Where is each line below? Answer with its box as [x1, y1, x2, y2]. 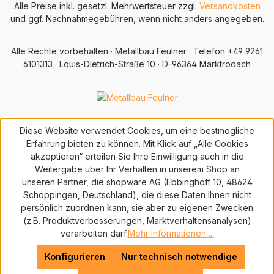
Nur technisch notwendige [120, 251, 237, 262]
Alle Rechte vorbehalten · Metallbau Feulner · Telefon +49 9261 [11, 46, 263, 57]
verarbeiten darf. [60, 228, 128, 239]
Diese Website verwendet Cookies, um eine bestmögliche [20, 125, 254, 136]
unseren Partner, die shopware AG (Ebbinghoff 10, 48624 [21, 177, 253, 187]
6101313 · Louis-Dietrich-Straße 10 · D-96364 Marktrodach [23, 59, 251, 70]
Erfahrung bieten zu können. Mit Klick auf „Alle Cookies [26, 138, 248, 149]
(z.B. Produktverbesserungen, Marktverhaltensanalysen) [23, 215, 251, 226]
